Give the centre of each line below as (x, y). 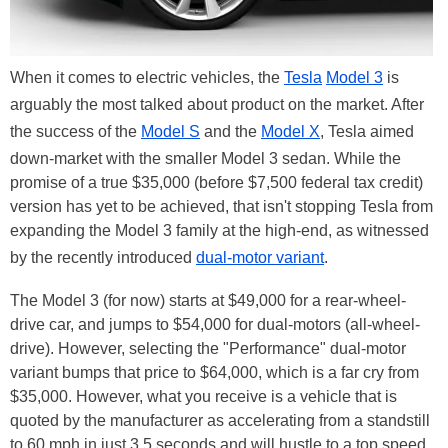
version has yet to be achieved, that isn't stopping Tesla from (221, 206)
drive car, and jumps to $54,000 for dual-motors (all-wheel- (215, 324)
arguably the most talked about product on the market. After (217, 104)
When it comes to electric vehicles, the (147, 77)
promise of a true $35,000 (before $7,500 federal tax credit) (216, 182)
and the (230, 131)
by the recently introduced (103, 257)
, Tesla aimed (367, 131)
